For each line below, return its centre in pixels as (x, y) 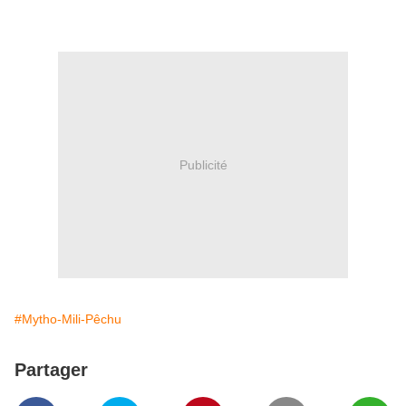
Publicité (203, 164)
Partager (51, 370)
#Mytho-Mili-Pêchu (68, 319)
